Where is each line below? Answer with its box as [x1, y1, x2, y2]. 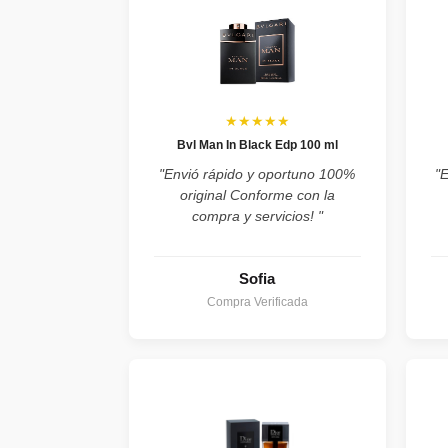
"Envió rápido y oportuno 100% [159, 166, 356, 183]
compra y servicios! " [191, 208, 323, 225]
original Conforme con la [179, 187, 335, 204]
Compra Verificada [206, 295, 308, 310]
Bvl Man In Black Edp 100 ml [176, 138, 338, 153]
